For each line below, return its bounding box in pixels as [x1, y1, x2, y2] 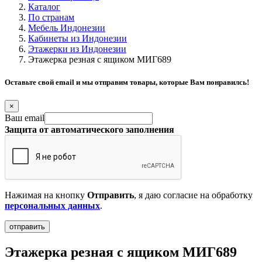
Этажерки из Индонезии [28, 44, 126, 54]
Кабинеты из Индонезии [28, 33, 127, 43]
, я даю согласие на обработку [134, 190, 253, 201]
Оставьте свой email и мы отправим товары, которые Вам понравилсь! [5, 78, 249, 87]
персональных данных [5, 201, 100, 211]
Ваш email [5, 113, 44, 123]
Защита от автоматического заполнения [5, 125, 174, 135]
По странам [28, 12, 74, 22]
